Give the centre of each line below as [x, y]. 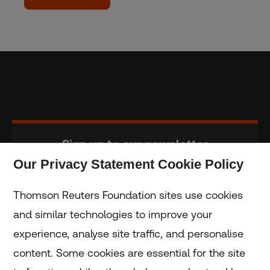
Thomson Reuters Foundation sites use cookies [128, 195]
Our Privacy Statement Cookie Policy [129, 164]
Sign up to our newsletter [135, 144]
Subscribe [135, 181]
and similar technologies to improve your [113, 214]
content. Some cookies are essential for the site [130, 253]
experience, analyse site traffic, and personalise [129, 234]
